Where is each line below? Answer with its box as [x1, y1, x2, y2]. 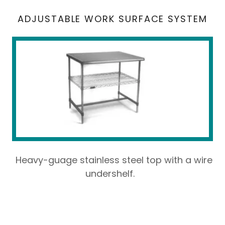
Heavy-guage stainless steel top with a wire [13, 154, 212, 166]
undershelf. [85, 167, 140, 180]
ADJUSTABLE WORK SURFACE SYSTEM [18, 13, 207, 25]
